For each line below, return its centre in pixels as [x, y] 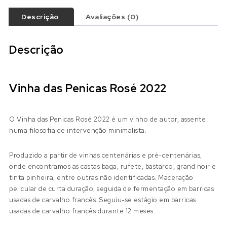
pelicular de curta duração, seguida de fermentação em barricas [112, 188]
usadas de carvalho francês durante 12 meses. [82, 211]
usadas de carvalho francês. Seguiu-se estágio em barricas [103, 200]
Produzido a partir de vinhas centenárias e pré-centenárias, [106, 155]
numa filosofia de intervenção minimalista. [78, 131]
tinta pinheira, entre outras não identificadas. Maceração [101, 177]
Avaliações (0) [112, 17]
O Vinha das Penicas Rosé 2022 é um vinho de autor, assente [108, 120]
